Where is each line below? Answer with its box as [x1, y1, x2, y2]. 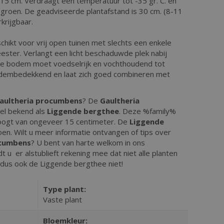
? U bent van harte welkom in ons [31, 137, 145, 147]
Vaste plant [42, 194, 82, 204]
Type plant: [42, 183, 86, 194]
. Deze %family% [119, 105, 176, 116]
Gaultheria [100, 95, 139, 105]
